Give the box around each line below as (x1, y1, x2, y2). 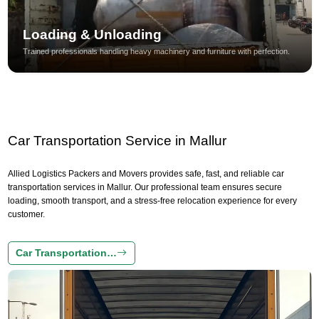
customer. (7, 209, 45, 219)
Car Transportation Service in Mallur (7, 132, 226, 148)
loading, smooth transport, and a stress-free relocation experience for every (7, 195, 297, 206)
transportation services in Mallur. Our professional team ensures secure (7, 182, 282, 192)
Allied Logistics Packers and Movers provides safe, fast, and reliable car (7, 168, 284, 179)
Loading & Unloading (22, 26, 162, 42)
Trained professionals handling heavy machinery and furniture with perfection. (22, 46, 290, 56)
